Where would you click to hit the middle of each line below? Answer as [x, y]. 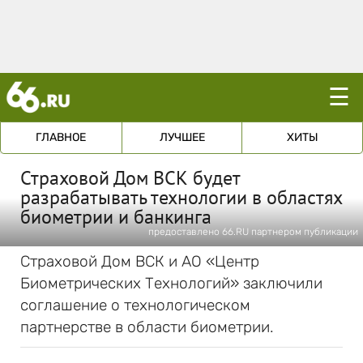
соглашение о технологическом [135, 305]
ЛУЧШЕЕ [182, 137]
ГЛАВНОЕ [61, 137]
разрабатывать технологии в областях [181, 197]
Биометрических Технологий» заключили [171, 283]
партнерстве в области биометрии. [147, 327]
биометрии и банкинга [116, 217]
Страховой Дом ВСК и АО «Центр [140, 261]
